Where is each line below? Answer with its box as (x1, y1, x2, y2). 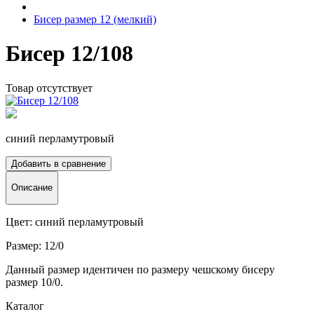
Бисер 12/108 (6, 41, 133, 67)
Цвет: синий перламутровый (6, 215, 144, 228)
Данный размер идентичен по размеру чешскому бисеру (6, 263, 275, 275)
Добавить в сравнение (11, 158, 106, 169)
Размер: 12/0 (6, 239, 64, 252)
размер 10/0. (6, 275, 63, 288)
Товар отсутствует (6, 81, 93, 94)
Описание (11, 182, 53, 193)
